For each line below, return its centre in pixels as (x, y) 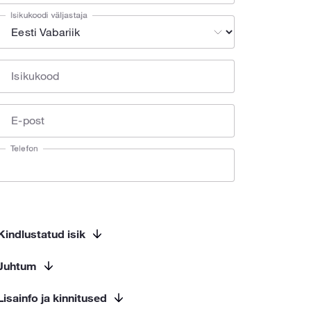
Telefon (25, 148)
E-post (28, 120)
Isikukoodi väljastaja (49, 15)
